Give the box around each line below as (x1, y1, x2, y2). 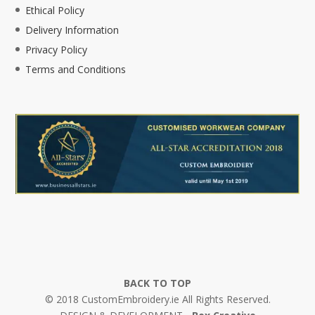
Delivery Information (25, 22, 120, 37)
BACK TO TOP (124, 276, 191, 290)
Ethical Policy (25, 3, 85, 17)
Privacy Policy (25, 42, 88, 56)
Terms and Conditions (25, 62, 127, 76)
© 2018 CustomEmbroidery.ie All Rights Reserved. (44, 292, 271, 307)
